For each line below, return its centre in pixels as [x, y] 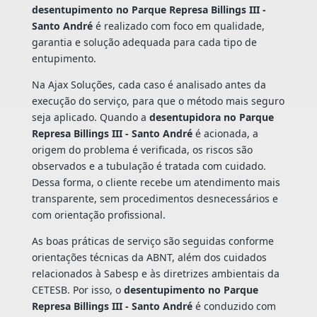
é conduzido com [234, 306]
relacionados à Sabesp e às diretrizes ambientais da [155, 273]
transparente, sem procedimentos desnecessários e [155, 198]
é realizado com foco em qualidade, [178, 25]
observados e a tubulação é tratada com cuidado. [149, 166]
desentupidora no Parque [211, 117]
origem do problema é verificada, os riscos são [142, 149]
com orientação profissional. [98, 214]
